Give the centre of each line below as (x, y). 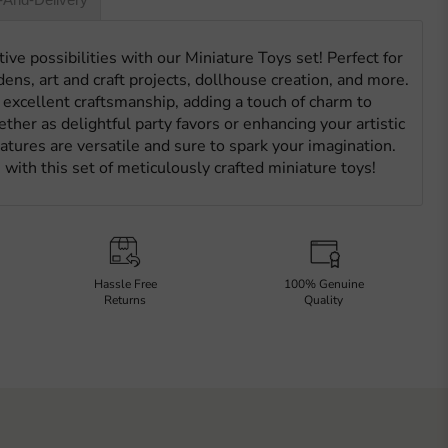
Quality (324, 299)
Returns (125, 299)
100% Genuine (323, 283)
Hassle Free (125, 283)
